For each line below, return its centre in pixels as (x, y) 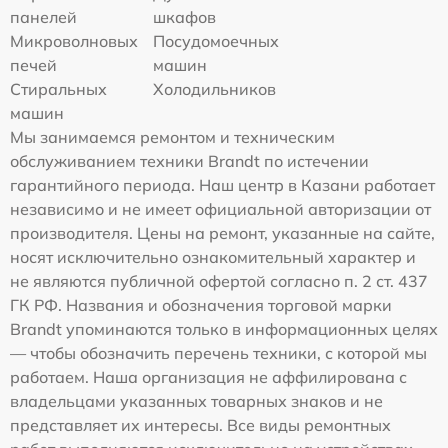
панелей (43, 17)
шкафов (185, 17)
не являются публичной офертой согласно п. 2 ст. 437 (219, 281)
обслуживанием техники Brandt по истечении (189, 161)
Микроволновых (74, 41)
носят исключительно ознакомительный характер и (213, 257)
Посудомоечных (216, 41)
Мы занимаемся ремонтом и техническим (172, 137)
